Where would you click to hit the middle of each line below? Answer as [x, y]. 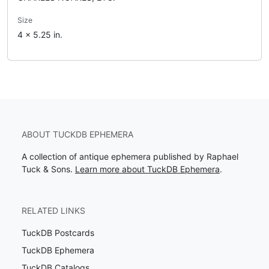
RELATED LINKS [53, 211]
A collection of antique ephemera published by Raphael [130, 157]
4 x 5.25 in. [40, 35]
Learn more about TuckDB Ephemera [147, 169]
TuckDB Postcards [58, 233]
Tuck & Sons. [48, 169]
